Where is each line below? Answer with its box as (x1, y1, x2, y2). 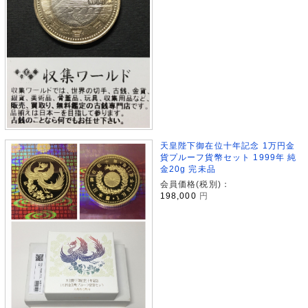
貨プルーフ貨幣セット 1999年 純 (159, 153, 297, 162)
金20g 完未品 (159, 164, 216, 174)
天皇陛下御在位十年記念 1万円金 (159, 141, 296, 151)
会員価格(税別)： (159, 179, 231, 189)
